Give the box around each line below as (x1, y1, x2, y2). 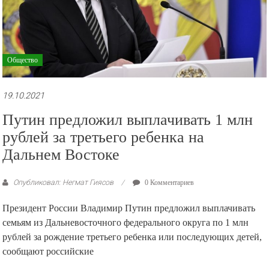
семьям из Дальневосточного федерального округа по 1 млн (2, 217, 249, 229)
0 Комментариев (143, 178, 195, 187)
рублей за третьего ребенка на (2, 128, 205, 147)
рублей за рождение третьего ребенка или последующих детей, (2, 231, 262, 243)
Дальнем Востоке (2, 146, 120, 164)
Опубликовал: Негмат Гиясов (11, 178, 116, 187)
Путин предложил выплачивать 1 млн (2, 111, 253, 129)
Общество (7, 56, 38, 65)
